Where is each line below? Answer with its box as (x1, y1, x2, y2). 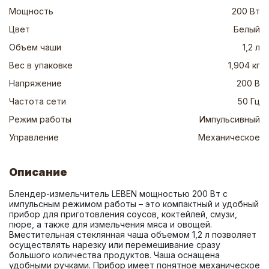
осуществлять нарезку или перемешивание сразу (9, 240, 220, 250)
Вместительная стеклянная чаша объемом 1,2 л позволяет (9, 229, 256, 240)
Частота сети (9, 96, 66, 106)
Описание (9, 166, 67, 178)
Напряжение (9, 78, 62, 88)
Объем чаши (9, 42, 61, 52)
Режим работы (9, 114, 71, 124)
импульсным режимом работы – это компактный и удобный (9, 199, 259, 209)
